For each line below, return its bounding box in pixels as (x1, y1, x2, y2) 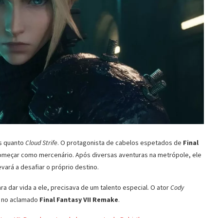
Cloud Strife (25, 138, 57, 147)
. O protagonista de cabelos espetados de (57, 138, 183, 147)
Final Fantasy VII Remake (39, 195, 118, 204)
